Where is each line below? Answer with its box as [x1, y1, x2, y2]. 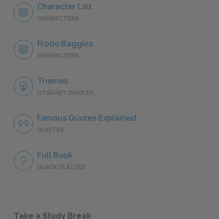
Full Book [37, 151, 73, 160]
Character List [37, 2, 92, 12]
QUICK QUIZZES [37, 163, 86, 171]
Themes [37, 76, 68, 86]
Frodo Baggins [37, 39, 93, 49]
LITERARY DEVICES [37, 89, 94, 97]
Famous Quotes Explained [37, 113, 136, 123]
